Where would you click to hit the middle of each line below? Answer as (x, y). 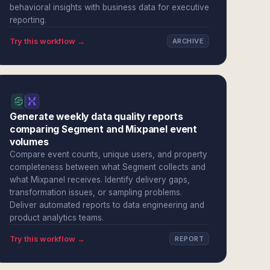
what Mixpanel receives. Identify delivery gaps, (99, 180)
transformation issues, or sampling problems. (96, 192)
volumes (29, 142)
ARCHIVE (188, 41)
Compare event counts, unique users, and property (108, 154)
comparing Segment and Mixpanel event (103, 129)
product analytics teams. (56, 218)
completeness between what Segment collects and (107, 167)
